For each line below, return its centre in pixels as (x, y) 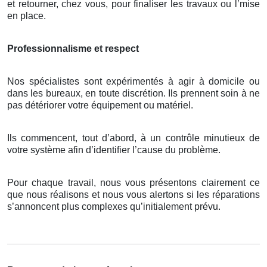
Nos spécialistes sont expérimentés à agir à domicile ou (133, 82)
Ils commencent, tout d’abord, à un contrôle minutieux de (133, 138)
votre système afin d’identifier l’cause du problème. (114, 150)
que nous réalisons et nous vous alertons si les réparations (133, 195)
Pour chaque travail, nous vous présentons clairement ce (133, 183)
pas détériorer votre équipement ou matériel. (100, 105)
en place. (27, 16)
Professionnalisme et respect (73, 49)
